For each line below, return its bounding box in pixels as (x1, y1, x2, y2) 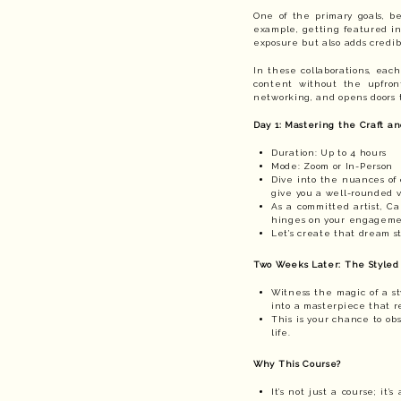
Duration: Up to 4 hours (271, 148, 388, 158)
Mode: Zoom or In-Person (271, 161, 394, 171)
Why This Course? (253, 359, 342, 369)
